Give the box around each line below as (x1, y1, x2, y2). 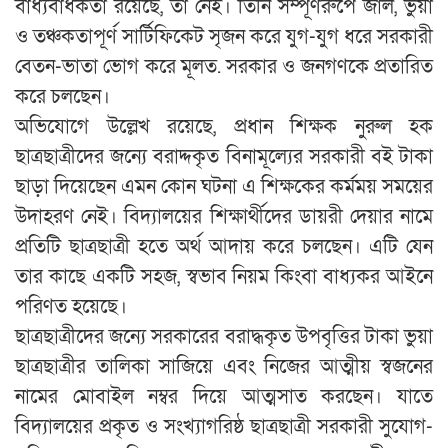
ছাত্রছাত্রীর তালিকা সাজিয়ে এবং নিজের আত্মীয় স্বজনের (15, 353, 433, 380)
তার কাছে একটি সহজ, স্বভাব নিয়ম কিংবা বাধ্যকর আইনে (15, 263, 433, 290)
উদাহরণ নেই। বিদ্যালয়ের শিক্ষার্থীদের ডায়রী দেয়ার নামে (15, 203, 433, 230)
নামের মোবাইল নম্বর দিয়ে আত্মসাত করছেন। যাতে (15, 383, 433, 410)
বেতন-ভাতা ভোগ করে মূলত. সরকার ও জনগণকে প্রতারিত (15, 53, 433, 80)
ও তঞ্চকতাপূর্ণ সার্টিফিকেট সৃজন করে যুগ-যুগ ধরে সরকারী (15, 23, 433, 50)
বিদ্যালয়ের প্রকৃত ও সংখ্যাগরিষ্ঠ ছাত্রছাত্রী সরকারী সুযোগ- (15, 413, 433, 440)
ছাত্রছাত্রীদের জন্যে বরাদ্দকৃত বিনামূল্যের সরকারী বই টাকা (15, 143, 433, 170)
